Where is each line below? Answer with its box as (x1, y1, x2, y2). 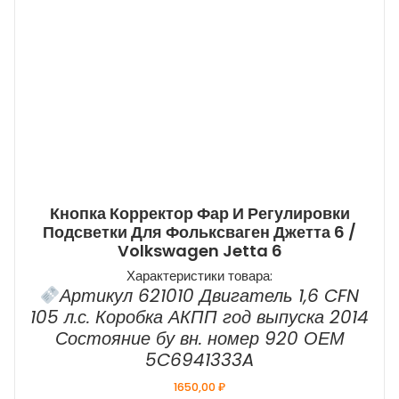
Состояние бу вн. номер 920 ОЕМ (54, 326, 345, 352)
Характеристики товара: (126, 266, 273, 286)
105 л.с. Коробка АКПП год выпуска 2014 (30, 305, 369, 330)
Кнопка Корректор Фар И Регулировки (49, 202, 350, 225)
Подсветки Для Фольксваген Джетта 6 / (43, 221, 356, 244)
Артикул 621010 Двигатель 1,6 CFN (60, 283, 360, 309)
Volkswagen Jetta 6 (117, 240, 282, 263)
